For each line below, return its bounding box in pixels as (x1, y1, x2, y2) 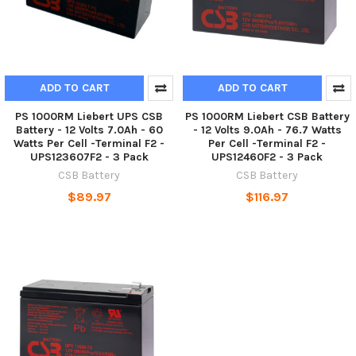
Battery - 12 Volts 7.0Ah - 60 (15, 122, 163, 137)
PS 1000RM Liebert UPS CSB (15, 109, 163, 123)
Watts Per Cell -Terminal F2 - (14, 136, 164, 150)
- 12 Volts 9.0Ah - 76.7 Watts (192, 122, 342, 137)
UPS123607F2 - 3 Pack (29, 149, 149, 164)
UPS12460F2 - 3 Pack (211, 149, 323, 164)
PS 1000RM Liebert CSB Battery (184, 109, 350, 123)
